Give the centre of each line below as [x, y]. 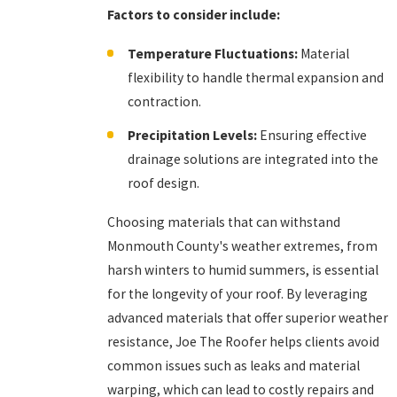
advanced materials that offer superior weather [247, 317]
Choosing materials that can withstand [223, 222]
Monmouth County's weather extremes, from [242, 245]
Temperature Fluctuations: [212, 53]
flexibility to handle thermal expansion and [255, 77]
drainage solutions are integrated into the [253, 159]
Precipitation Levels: [192, 135]
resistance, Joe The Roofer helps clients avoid [243, 341]
